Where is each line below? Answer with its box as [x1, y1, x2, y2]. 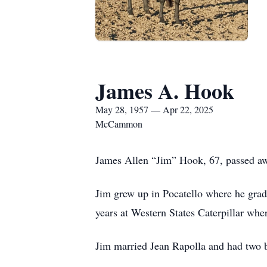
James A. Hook [95, 75, 234, 106]
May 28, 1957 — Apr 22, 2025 [95, 103, 213, 116]
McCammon [95, 117, 142, 130]
